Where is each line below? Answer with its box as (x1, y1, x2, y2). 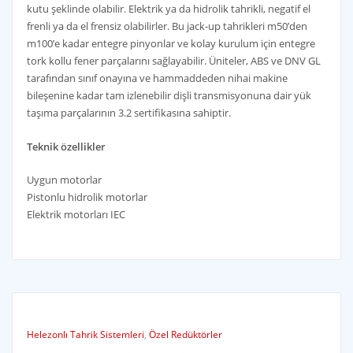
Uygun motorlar (26, 172, 102, 187)
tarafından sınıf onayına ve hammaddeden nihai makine (26, 71, 288, 86)
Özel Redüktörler (148, 328, 222, 342)
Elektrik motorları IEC (26, 206, 125, 221)
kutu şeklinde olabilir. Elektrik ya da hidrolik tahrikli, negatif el (26, 2, 310, 17)
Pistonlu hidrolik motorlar (26, 189, 147, 204)
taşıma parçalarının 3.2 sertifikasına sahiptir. (26, 106, 231, 121)
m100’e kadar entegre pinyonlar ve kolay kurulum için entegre (26, 36, 315, 51)
